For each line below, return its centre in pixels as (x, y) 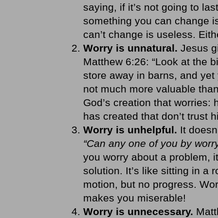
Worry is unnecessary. (139, 211)
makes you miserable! (134, 198)
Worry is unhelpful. (131, 130)
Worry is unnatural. (132, 48)
